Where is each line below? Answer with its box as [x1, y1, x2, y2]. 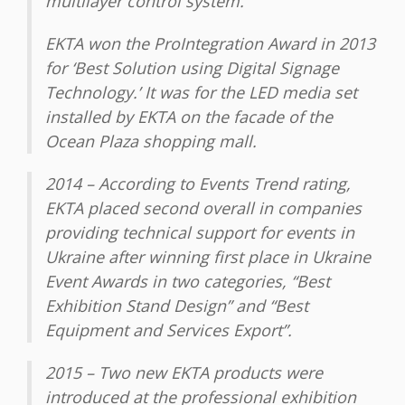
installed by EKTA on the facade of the [45, 106, 333, 128]
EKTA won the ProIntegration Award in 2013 [45, 33, 375, 55]
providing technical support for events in [45, 221, 354, 244]
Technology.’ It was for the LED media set [45, 81, 357, 104]
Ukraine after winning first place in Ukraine [45, 246, 371, 268]
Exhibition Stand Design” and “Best [45, 295, 308, 317]
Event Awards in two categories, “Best [45, 270, 330, 293]
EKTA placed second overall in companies [45, 197, 362, 220]
